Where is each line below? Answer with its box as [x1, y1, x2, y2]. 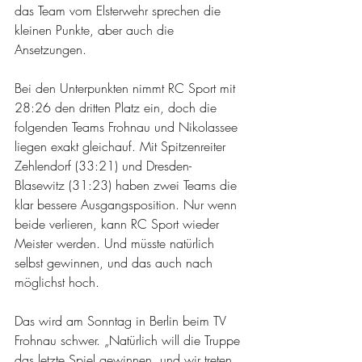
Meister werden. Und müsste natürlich [15, 234, 218, 252]
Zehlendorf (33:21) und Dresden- [15, 157, 192, 175]
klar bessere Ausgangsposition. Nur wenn [15, 196, 241, 213]
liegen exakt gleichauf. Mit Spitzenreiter [15, 137, 229, 155]
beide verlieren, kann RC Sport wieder [15, 215, 223, 233]
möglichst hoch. [15, 273, 99, 291]
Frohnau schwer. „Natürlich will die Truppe [15, 331, 244, 349]
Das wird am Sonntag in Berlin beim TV [15, 312, 230, 330]
